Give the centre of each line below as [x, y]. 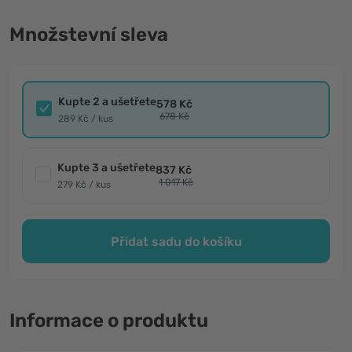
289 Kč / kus [86, 119]
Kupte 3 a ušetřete [106, 168]
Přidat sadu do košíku [176, 241]
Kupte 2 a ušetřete [107, 102]
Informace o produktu [109, 321]
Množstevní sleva [89, 35]
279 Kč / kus [84, 185]
